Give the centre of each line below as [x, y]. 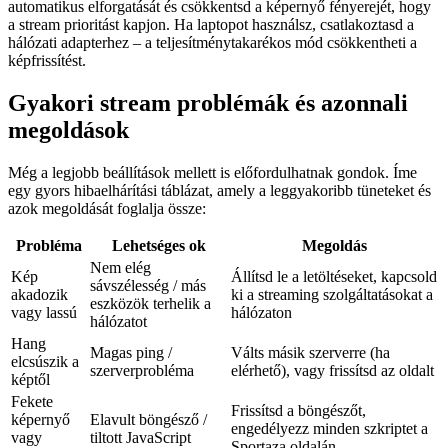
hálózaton [261, 313]
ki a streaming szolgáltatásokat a [332, 295]
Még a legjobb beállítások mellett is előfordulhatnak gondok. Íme [212, 173]
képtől [30, 380]
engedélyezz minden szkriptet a [329, 429]
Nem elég [120, 268]
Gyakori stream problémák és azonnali [208, 103]
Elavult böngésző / [148, 420]
